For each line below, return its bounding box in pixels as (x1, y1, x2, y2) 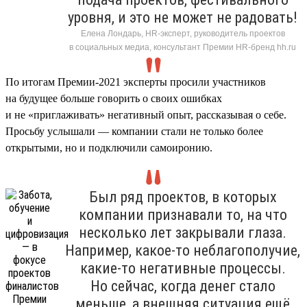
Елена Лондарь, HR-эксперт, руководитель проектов (80, 28, 285, 38)
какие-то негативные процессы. (79, 259, 286, 277)
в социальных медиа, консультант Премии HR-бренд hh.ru (69, 42, 296, 52)
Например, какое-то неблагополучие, (65, 241, 300, 259)
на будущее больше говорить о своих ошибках (5, 92, 222, 104)
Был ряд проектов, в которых (88, 188, 277, 206)
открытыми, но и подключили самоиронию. (5, 141, 212, 153)
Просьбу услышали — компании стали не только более (5, 125, 263, 137)
